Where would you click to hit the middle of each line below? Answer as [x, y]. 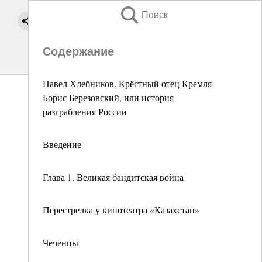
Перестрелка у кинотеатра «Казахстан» [121, 210]
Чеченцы [61, 242]
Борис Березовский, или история [108, 97]
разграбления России [85, 111]
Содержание [78, 51]
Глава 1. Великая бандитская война [113, 177]
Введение [62, 144]
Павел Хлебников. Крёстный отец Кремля [127, 83]
